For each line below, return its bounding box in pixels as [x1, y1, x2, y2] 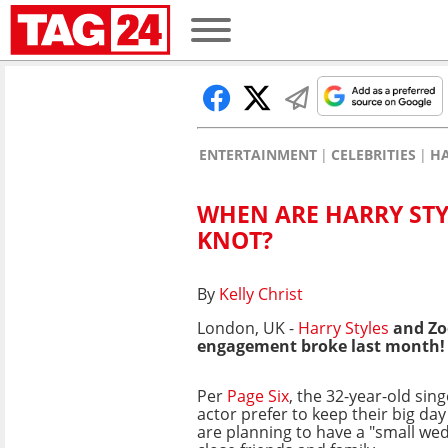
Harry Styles [298, 316, 389, 339]
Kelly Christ [219, 282, 303, 305]
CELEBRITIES [331, 145, 416, 164]
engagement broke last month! [197, 334, 445, 357]
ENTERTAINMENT [199, 145, 317, 164]
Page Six [227, 384, 289, 407]
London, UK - [197, 316, 298, 339]
